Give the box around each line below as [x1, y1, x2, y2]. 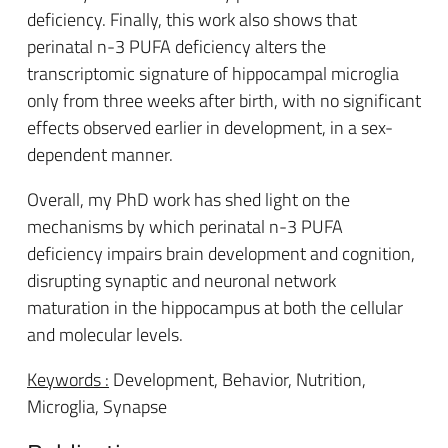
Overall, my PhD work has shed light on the [27, 186, 350, 213]
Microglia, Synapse [27, 393, 167, 420]
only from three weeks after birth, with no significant [27, 87, 421, 114]
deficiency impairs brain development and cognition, [27, 240, 415, 267]
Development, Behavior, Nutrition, [109, 366, 366, 393]
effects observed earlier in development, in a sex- [27, 114, 393, 141]
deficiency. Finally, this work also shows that [27, 6, 357, 33]
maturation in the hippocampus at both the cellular [27, 294, 403, 321]
